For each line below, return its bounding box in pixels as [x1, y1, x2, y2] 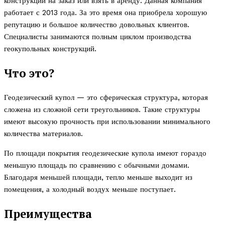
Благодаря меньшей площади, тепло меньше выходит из [4, 173, 192, 182]
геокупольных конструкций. [4, 44, 96, 54]
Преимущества [4, 206, 92, 221]
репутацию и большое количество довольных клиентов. [4, 20, 189, 30]
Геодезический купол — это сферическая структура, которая [4, 93, 208, 102]
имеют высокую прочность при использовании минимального [4, 117, 210, 127]
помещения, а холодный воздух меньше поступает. [4, 185, 176, 194]
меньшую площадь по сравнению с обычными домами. [4, 161, 189, 170]
